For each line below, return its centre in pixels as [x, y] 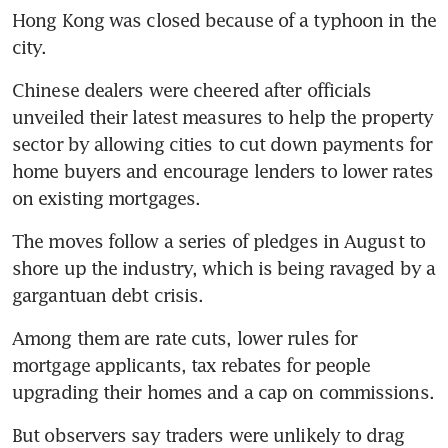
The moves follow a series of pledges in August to [218, 240]
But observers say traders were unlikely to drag [208, 434]
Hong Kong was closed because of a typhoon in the [224, 19]
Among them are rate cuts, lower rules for [185, 337]
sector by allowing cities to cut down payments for [222, 143]
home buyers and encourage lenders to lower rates [222, 170]
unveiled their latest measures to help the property [223, 116]
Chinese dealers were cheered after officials [192, 89]
